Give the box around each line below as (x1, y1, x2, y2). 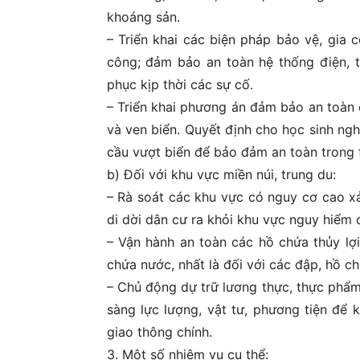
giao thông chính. (106, 323, 212, 340)
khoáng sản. (106, 8, 180, 25)
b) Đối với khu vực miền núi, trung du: (106, 166, 336, 182)
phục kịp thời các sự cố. (106, 76, 253, 92)
